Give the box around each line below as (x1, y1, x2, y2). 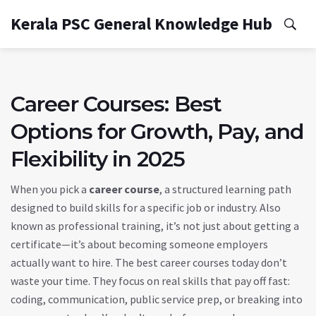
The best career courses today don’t (113, 255, 287, 269)
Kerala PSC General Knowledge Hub (11, 13, 272, 35)
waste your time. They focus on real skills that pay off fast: (11, 274, 290, 288)
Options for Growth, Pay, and (11, 119, 303, 145)
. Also (255, 200, 281, 214)
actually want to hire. (11, 255, 113, 269)
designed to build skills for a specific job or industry (11, 200, 255, 214)
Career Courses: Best (11, 91, 222, 117)
